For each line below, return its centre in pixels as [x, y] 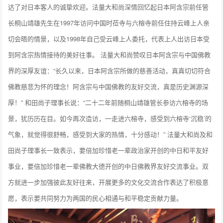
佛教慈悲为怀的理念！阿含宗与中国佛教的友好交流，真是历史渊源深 [109, 87]
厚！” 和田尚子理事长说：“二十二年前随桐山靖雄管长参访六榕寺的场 [108, 103]
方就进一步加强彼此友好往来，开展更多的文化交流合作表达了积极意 [109, 182]
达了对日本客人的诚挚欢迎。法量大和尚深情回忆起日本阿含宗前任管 [109, 7]
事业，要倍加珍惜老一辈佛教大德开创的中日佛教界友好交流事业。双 [109, 166]
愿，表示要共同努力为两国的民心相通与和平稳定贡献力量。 [96, 198]
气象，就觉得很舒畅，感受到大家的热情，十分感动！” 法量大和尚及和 [111, 134]
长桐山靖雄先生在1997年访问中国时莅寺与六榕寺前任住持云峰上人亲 [109, 23]
